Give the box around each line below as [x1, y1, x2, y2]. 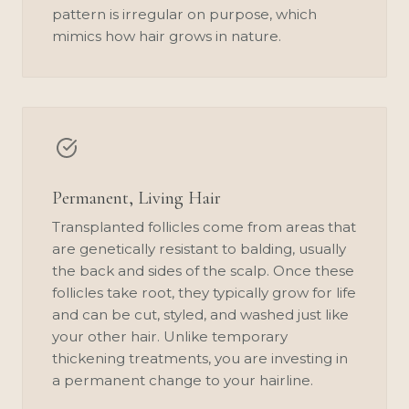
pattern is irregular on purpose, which [52, 5, 317, 23]
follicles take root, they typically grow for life [52, 283, 356, 301]
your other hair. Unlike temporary [52, 327, 288, 345]
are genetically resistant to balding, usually [52, 239, 346, 257]
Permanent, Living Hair [52, 186, 221, 209]
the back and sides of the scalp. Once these [52, 261, 354, 279]
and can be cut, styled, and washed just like [52, 305, 349, 323]
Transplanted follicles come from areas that [52, 217, 356, 236]
